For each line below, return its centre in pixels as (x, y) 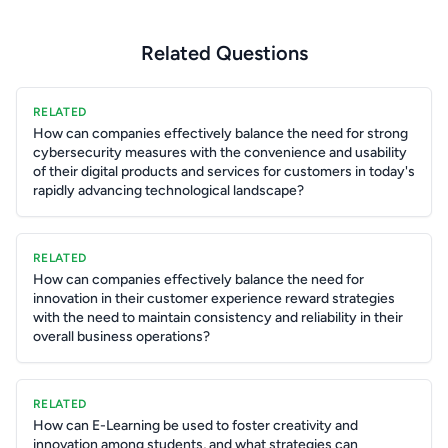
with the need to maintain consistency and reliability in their (218, 317)
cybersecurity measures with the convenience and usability (220, 152)
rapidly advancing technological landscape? (168, 190)
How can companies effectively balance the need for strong (220, 133)
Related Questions (224, 53)
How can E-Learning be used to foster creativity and (195, 425)
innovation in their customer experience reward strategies (214, 298)
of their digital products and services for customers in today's (224, 171)
